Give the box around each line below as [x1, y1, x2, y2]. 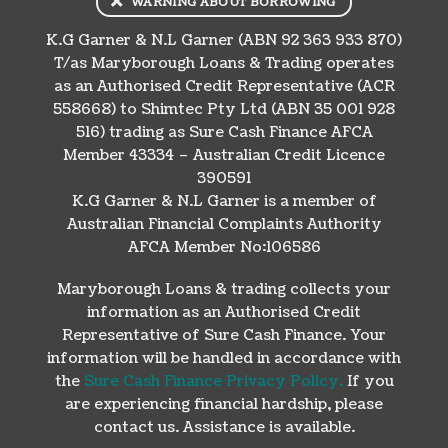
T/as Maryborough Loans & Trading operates [54, 53, 394, 73]
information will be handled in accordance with [47, 347, 401, 368]
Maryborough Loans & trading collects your [57, 278, 391, 299]
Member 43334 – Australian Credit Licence [63, 145, 385, 165]
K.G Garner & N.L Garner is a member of [71, 191, 377, 211]
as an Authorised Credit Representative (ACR [53, 76, 395, 96]
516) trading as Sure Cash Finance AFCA [75, 122, 373, 142]
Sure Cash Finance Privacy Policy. [83, 370, 343, 391]
